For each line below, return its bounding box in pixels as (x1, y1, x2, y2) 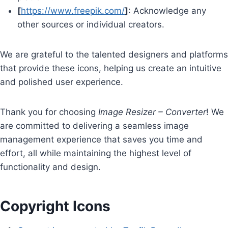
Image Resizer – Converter (98, 107, 206, 117)
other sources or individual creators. (17, 19, 164, 30)
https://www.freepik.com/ (21, 6, 125, 16)
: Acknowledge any (128, 6, 206, 16)
